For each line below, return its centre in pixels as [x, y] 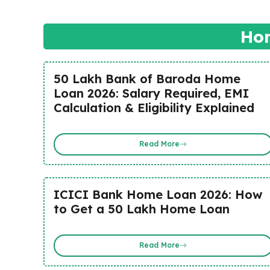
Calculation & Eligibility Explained [154, 107]
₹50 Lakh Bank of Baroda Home [147, 78]
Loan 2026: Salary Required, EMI [151, 93]
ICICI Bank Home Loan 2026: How [158, 194]
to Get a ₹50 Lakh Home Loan [141, 209]
